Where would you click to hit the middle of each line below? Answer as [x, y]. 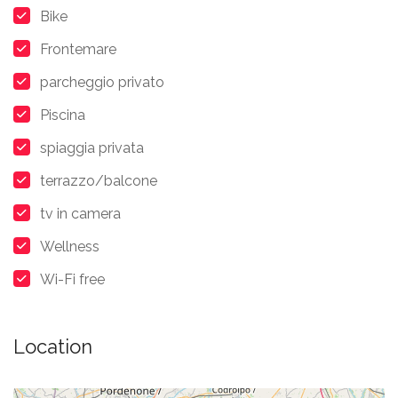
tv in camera [80, 214]
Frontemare [78, 49]
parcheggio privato [102, 82]
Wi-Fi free [72, 279]
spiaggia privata [92, 148]
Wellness [70, 247]
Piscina [63, 115]
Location [53, 346]
